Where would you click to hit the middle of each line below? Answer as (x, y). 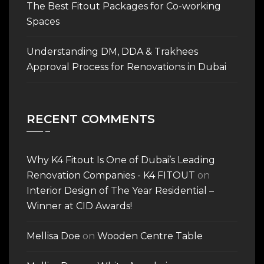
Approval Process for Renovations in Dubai (126, 67)
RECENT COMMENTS (91, 119)
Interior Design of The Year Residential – (120, 190)
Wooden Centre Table (150, 236)
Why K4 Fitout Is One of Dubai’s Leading (121, 160)
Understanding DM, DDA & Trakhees (112, 51)
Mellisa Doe (53, 236)
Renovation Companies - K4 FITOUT (111, 175)
